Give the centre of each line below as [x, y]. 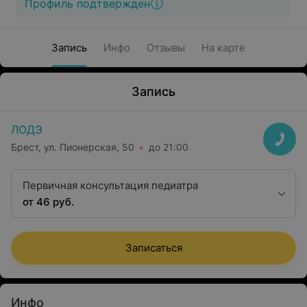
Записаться [153, 248]
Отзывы [165, 48]
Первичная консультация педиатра [110, 185]
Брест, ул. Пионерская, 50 [73, 147]
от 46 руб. [48, 202]
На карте [223, 48]
